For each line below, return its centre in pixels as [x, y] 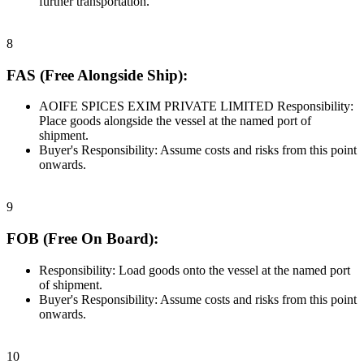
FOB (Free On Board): [82, 238]
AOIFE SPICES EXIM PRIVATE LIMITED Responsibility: [196, 106]
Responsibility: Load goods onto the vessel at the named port [195, 270]
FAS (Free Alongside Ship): [97, 75]
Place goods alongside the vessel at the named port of [175, 121]
